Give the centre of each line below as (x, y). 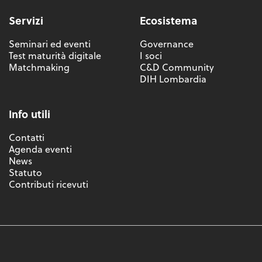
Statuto (25, 173)
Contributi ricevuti (49, 185)
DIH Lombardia (173, 79)
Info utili (30, 114)
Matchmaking (39, 68)
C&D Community (177, 68)
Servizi (26, 21)
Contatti (27, 138)
